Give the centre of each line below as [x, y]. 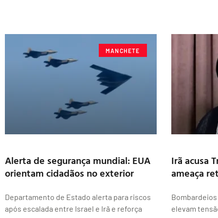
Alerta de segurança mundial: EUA [78, 160]
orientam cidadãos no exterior [69, 173]
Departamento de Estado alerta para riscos [78, 197]
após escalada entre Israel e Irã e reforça [73, 209]
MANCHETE [123, 50]
